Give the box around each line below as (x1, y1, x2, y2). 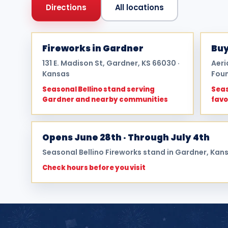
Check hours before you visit (42, 163, 146, 173)
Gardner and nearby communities (42, 95, 168, 104)
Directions (46, 2, 87, 13)
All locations (115, 2, 164, 13)
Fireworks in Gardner (42, 42, 144, 54)
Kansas (42, 69, 70, 79)
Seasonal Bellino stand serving (42, 84, 155, 94)
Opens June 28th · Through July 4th (42, 131, 210, 144)
